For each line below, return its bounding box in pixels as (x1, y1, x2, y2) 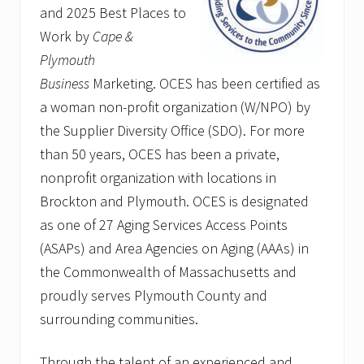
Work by (40, 27, 93, 46)
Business (40, 74, 93, 93)
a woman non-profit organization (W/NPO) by (40, 97, 310, 117)
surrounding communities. (40, 310, 201, 329)
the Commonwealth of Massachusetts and (40, 262, 297, 282)
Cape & (93, 27, 133, 46)
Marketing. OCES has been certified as (93, 74, 320, 93)
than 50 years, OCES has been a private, (40, 145, 279, 164)
